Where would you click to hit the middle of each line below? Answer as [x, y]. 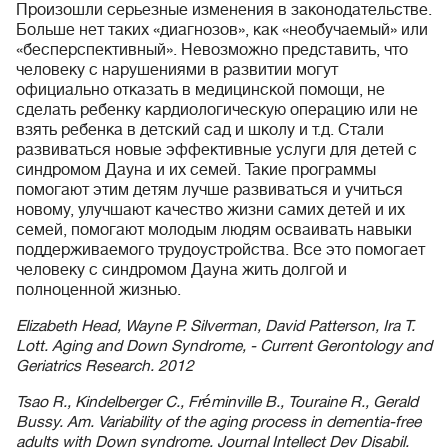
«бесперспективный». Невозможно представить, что [212, 50]
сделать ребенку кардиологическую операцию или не [217, 110]
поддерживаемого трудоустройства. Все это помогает [220, 250]
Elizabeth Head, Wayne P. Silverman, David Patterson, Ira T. [215, 326]
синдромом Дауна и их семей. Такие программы [196, 170]
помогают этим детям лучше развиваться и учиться [209, 190]
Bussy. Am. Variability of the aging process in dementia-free [218, 422]
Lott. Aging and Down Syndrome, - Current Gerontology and [224, 346]
